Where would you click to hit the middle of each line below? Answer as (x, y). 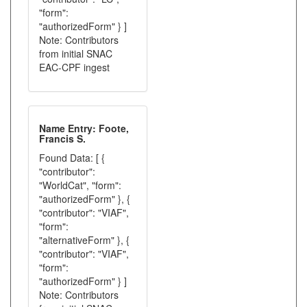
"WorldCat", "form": (80, 185)
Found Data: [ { (72, 158)
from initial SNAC (76, 53)
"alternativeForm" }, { (84, 240)
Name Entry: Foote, (84, 128)
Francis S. (62, 138)
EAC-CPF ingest (74, 67)
